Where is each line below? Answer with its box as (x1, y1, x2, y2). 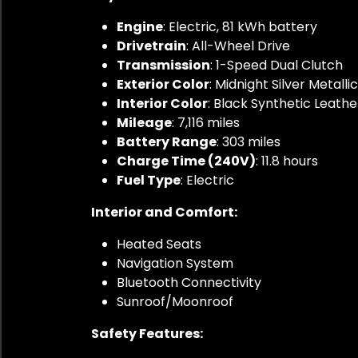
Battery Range (117, 132, 217, 151)
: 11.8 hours (256, 151, 318, 170)
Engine (117, 17, 163, 36)
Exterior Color (117, 74, 209, 93)
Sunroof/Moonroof (117, 292, 233, 311)
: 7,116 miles (172, 113, 240, 132)
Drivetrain (117, 36, 186, 55)
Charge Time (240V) (117, 151, 256, 170)
